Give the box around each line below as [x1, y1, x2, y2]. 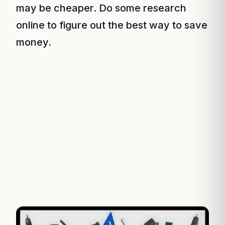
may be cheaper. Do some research [16, 2, 186, 14]
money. [16, 36, 51, 48]
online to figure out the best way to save [16, 19, 207, 31]
